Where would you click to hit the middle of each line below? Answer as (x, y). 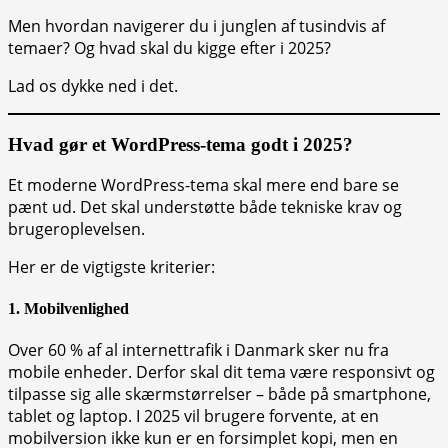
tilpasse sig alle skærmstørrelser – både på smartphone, (219, 393)
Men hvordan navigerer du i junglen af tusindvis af (196, 25)
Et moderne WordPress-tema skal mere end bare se (203, 185)
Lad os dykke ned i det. (93, 85)
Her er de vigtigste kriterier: (111, 267)
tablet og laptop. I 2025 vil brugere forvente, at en (193, 415)
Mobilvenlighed (76, 308)
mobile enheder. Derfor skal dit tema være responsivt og (221, 371)
